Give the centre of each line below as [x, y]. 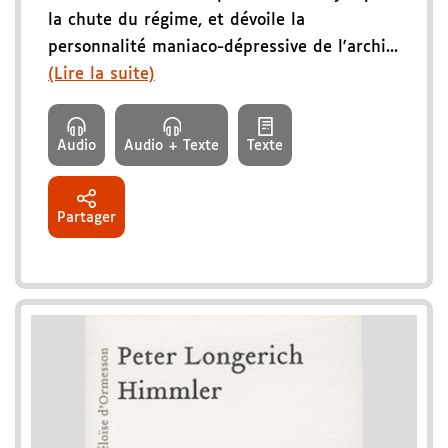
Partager [86, 218]
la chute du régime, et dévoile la [176, 21]
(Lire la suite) [101, 75]
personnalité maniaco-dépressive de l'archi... [223, 48]
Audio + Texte [171, 146]
